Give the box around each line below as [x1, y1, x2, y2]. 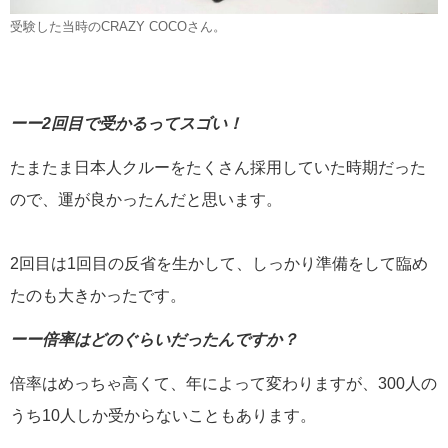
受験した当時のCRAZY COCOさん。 [10, 19, 226, 35]
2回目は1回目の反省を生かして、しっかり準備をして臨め [10, 255, 428, 273]
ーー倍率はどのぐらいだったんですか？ [10, 331, 298, 349]
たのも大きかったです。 [10, 287, 186, 305]
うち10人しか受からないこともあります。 [10, 407, 316, 425]
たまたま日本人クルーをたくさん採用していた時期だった [10, 159, 426, 177]
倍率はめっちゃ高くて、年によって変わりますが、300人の [10, 375, 437, 393]
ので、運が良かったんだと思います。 [10, 191, 282, 209]
